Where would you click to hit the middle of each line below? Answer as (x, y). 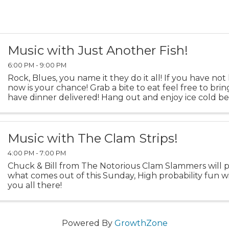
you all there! (35, 186)
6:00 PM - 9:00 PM (37, 65)
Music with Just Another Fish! (98, 50)
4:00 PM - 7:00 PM (37, 153)
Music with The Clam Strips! (93, 139)
